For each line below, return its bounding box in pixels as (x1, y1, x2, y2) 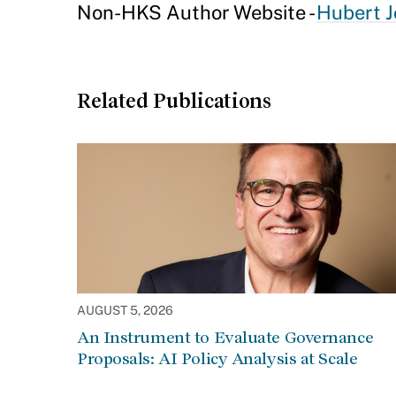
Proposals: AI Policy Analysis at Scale (77, 349, 358, 368)
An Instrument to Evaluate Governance (77, 328, 374, 346)
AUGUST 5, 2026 (77, 303, 173, 317)
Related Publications (77, 89, 271, 112)
